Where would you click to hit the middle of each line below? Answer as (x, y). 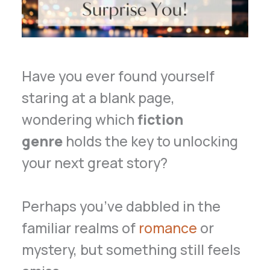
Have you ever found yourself (118, 76)
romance (168, 228)
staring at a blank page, (99, 98)
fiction (161, 120)
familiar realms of (80, 228)
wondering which (80, 120)
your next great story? (95, 163)
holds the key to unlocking (151, 141)
